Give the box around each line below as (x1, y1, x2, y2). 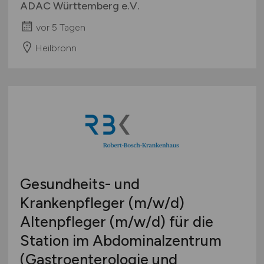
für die (165, 212, 213, 230)
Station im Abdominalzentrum (19, 231, 222, 249)
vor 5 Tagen (35, 22, 85, 34)
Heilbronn (34, 42, 77, 54)
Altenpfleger (19, 212, 110, 230)
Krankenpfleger (19, 193, 128, 212)
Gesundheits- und (19, 174, 140, 193)
